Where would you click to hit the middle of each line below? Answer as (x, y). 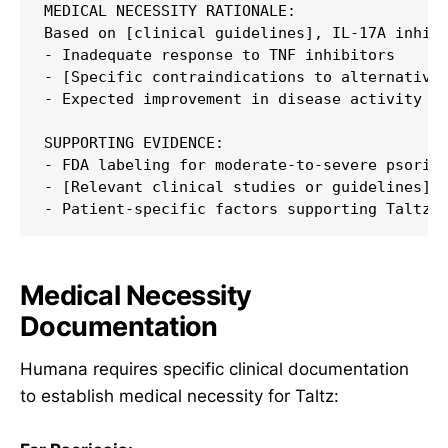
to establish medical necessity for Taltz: (179, 395)
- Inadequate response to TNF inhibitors (219, 55)
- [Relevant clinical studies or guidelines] (237, 187)
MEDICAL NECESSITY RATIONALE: (170, 11)
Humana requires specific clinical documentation (214, 368)
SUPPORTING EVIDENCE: (134, 143)
